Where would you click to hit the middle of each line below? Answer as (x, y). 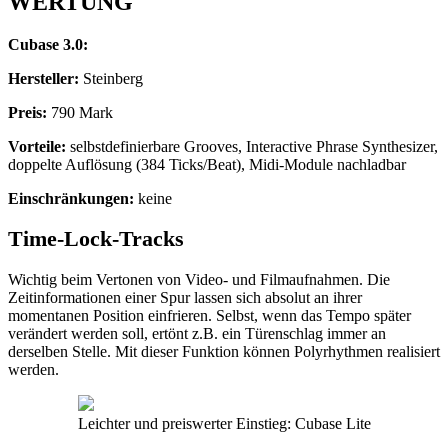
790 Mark (80, 112)
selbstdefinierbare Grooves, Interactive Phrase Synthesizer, (252, 146)
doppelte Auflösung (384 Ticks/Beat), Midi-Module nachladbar (207, 164)
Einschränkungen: (71, 198)
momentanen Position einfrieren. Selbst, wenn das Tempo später (209, 315)
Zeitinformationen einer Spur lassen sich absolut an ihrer (185, 297)
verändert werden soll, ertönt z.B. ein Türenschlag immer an (197, 333)
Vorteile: (37, 146)
